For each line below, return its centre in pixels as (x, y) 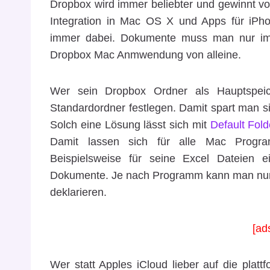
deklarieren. (78, 192)
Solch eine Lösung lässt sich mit (130, 124)
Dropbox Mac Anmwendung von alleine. (146, 55)
